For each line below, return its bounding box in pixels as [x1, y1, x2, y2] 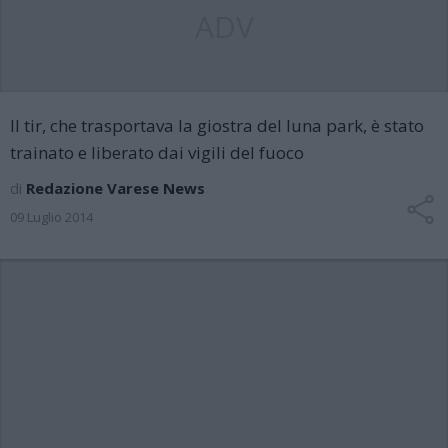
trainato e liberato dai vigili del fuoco [10, 141, 304, 164]
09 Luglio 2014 [10, 208, 93, 226]
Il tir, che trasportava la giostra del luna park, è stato [10, 114, 424, 137]
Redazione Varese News [26, 178, 205, 198]
